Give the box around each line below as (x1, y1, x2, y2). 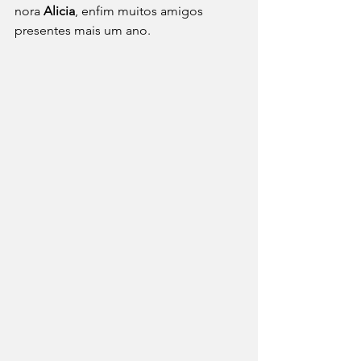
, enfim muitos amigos (75, 2, 206, 19)
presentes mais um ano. (15, 22, 151, 38)
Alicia (44, 2, 75, 19)
